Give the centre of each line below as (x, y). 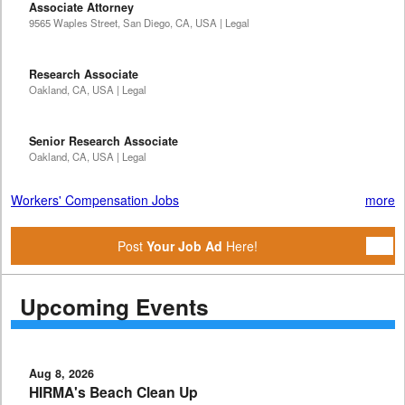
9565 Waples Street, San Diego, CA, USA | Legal (139, 23)
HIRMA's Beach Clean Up (113, 392)
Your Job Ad (184, 246)
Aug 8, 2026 (61, 374)
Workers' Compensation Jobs (95, 200)
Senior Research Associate (104, 141)
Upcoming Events (114, 307)
